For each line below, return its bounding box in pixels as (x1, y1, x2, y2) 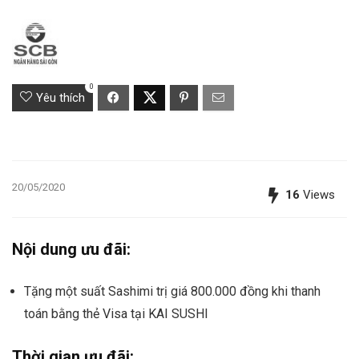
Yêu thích (36, 91, 85, 106)
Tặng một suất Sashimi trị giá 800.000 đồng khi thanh (24, 284, 321, 300)
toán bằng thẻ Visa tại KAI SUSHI (24, 306, 208, 322)
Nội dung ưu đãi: (12, 240, 131, 260)
